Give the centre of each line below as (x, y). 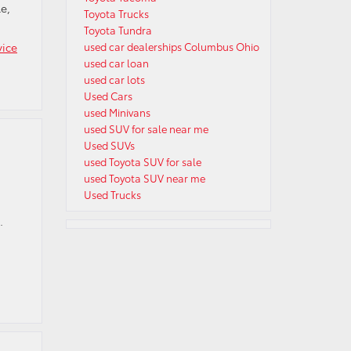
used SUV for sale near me (146, 128)
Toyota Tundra (118, 30)
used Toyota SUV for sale (142, 161)
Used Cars (108, 96)
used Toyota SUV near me (144, 178)
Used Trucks (112, 194)
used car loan (116, 63)
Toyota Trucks (116, 13)
